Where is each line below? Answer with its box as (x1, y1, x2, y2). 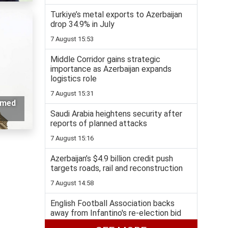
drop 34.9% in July (50, 19, 115, 30)
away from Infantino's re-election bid (50, 208, 181, 218)
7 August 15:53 (50, 35, 94, 43)
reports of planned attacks (50, 119, 147, 129)
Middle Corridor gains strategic (50, 54, 160, 65)
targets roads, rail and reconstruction (50, 163, 183, 174)
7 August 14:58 (50, 179, 94, 187)
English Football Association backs (50, 198, 175, 209)
